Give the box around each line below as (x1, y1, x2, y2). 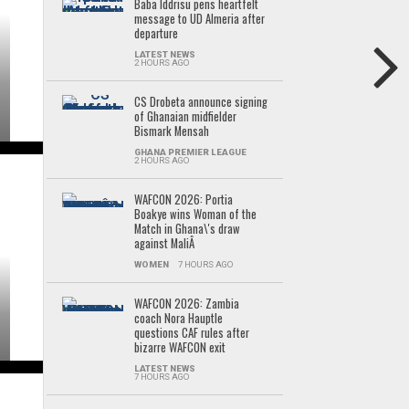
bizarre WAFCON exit (133, 339, 225, 356)
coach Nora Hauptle (133, 309, 223, 327)
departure (133, 25, 178, 42)
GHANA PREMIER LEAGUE (133, 147, 246, 157)
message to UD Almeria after (133, 10, 265, 27)
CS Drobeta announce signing (133, 93, 267, 110)
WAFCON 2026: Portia (133, 191, 233, 208)
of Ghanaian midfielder (133, 108, 236, 125)
